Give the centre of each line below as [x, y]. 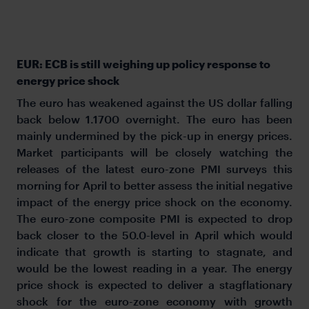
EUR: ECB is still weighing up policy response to [143, 63]
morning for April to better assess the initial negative [154, 185]
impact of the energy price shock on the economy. [154, 201]
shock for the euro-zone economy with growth [154, 301]
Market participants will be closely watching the [154, 152]
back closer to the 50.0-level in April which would [154, 235]
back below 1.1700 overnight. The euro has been [154, 119]
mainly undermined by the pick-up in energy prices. [154, 135]
